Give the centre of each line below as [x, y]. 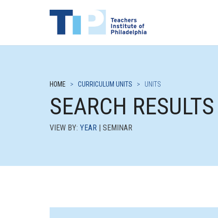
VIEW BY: [65, 128]
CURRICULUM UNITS [105, 84]
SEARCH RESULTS [132, 106]
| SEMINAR [115, 128]
